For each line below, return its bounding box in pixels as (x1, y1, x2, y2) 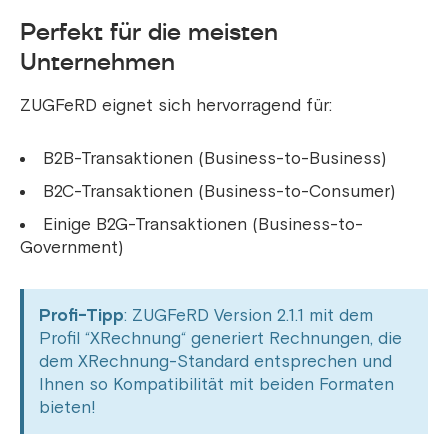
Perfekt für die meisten (20, 15, 278, 49)
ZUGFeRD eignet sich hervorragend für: (20, 95, 332, 117)
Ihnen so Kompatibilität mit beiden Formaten (39, 374, 394, 396)
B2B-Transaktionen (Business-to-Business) (43, 148, 386, 170)
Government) (20, 237, 123, 259)
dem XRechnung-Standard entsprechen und (39, 351, 392, 373)
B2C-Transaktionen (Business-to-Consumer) (43, 181, 395, 203)
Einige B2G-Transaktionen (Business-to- (43, 214, 363, 236)
